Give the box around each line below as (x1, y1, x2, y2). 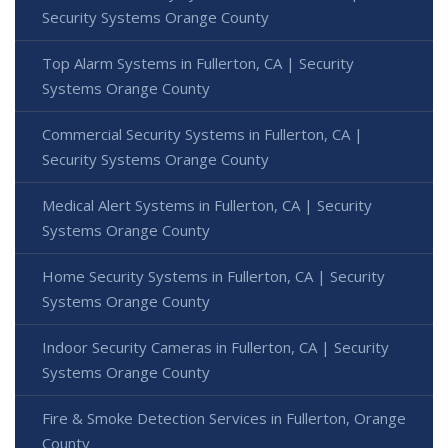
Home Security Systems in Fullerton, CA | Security (42, 265, 385, 286)
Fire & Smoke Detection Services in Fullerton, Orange (42, 407, 406, 428)
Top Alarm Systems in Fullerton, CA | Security (42, 52, 354, 73)
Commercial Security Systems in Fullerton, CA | (42, 123, 363, 144)
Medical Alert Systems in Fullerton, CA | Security (42, 194, 372, 215)
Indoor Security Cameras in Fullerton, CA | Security (42, 336, 389, 357)
